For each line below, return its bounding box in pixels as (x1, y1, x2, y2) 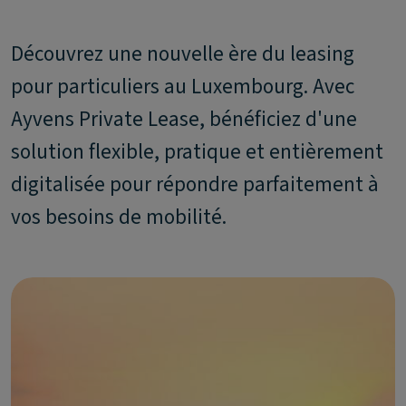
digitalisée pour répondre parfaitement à (11, 169, 379, 199)
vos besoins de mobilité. (11, 202, 227, 232)
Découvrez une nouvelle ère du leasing (11, 39, 354, 69)
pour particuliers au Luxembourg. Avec (11, 72, 354, 101)
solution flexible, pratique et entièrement (11, 137, 383, 167)
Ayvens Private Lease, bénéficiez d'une (11, 104, 357, 134)
